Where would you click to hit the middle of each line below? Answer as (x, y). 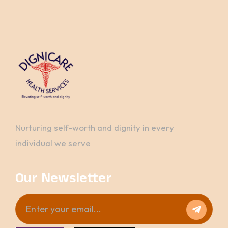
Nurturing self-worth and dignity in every (95, 127)
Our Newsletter (64, 180)
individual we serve (53, 143)
